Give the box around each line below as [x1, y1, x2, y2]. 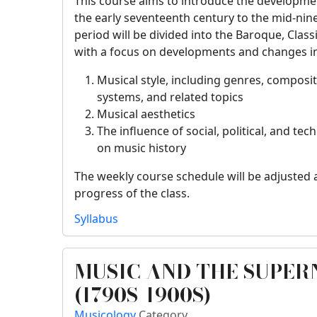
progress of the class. [74, 185, 190, 202]
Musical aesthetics [97, 106, 196, 122]
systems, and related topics [97, 89, 244, 105]
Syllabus [74, 211, 119, 227]
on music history [97, 140, 187, 156]
